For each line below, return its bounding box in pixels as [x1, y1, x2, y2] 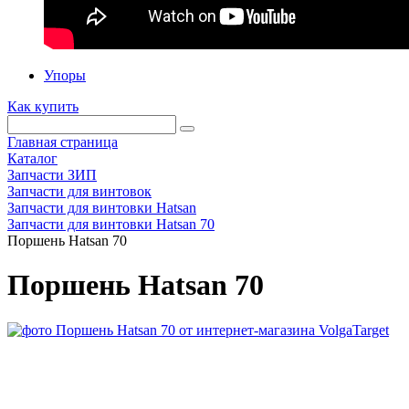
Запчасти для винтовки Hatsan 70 [7, 216, 215, 232]
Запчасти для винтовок [7, 184, 152, 199]
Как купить [7, 99, 79, 114]
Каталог [7, 151, 58, 166]
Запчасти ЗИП [7, 167, 97, 183]
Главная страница [7, 134, 118, 150]
